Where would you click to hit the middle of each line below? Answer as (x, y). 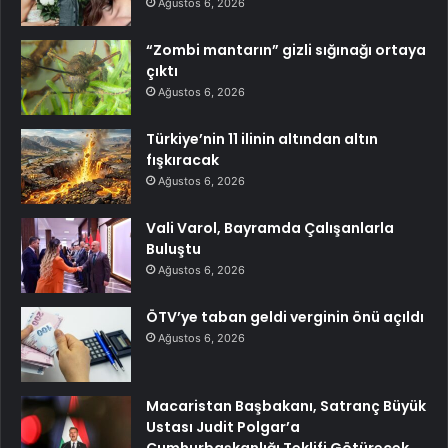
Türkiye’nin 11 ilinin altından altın (262, 139)
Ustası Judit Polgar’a (223, 427)
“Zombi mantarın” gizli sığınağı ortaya (286, 50)
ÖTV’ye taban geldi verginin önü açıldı (285, 317)
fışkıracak (182, 160)
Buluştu (173, 249)
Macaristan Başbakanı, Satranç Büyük (286, 406)
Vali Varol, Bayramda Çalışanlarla (270, 228)
